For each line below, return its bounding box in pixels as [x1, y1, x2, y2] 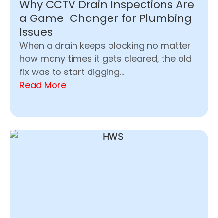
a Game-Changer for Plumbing [19, 11, 192, 26]
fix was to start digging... [19, 66, 124, 78]
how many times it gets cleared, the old [19, 53, 192, 65]
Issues [19, 24, 53, 39]
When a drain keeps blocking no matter [19, 39, 191, 52]
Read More [19, 79, 66, 91]
